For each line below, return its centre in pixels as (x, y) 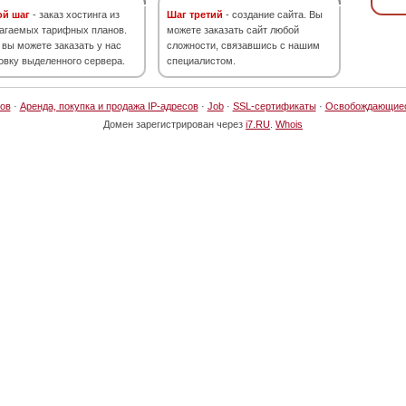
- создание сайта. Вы (273, 14)
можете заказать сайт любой (233, 30)
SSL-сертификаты (274, 106)
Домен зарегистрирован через (174, 124)
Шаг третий (195, 14)
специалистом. (201, 61)
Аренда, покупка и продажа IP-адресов (109, 106)
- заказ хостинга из (75, 14)
